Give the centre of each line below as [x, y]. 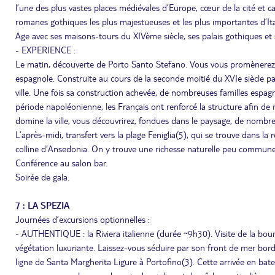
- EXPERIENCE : [45, 50]
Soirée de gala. [42, 177]
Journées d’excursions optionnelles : [83, 219]
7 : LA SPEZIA [42, 205]
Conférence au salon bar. [61, 163]
